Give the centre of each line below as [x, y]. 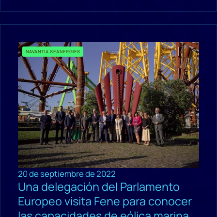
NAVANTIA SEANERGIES [53, 51]
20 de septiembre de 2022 [67, 173]
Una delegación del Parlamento [99, 186]
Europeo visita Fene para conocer [105, 201]
